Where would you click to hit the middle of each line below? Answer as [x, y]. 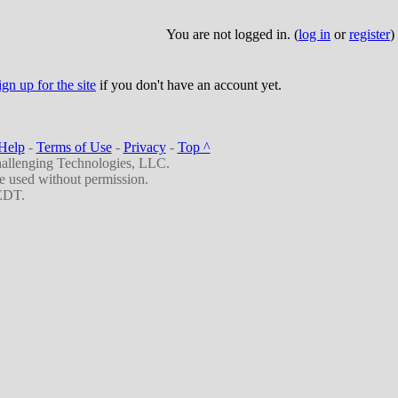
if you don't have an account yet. [189, 85]
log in [314, 34]
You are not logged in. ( [232, 34]
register [370, 34]
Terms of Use [74, 147]
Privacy [144, 147]
